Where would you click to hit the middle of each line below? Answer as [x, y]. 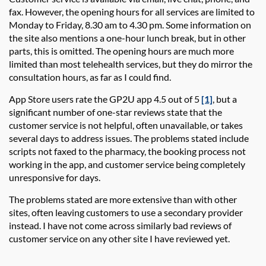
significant [30, 112]
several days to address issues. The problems [100, 138]
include [233, 138]
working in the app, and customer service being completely [127, 164]
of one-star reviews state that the [153, 112]
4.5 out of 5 [177, 99]
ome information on [211, 24]
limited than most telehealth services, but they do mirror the [131, 64]
